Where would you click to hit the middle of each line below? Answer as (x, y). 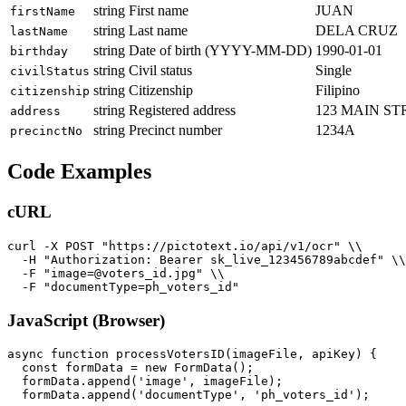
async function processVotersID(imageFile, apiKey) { (192, 354)
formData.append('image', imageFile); (145, 382)
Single (333, 71)
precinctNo (46, 131)
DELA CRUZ (357, 31)
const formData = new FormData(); (130, 368)
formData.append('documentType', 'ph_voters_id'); (188, 395)
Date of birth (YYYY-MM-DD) (220, 51)
